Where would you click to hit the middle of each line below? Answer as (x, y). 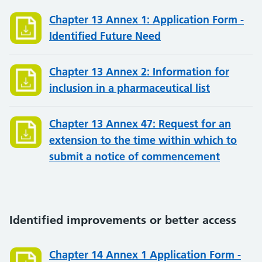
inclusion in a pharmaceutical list (130, 88)
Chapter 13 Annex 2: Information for (139, 72)
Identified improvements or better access (123, 220)
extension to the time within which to (143, 140)
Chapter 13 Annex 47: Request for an (140, 124)
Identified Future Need (105, 36)
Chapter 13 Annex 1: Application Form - (146, 20)
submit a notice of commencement (135, 156)
